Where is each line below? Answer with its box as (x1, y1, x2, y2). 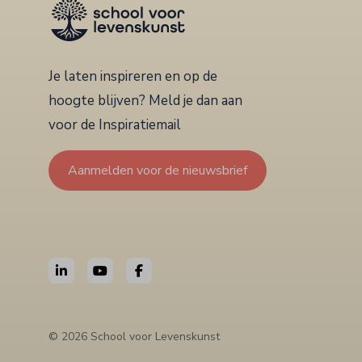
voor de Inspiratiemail (48, 115, 181, 134)
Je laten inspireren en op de (48, 66, 217, 86)
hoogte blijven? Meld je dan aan (48, 90, 242, 110)
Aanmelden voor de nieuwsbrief (68, 161, 247, 179)
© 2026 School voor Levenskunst (48, 328, 220, 344)
